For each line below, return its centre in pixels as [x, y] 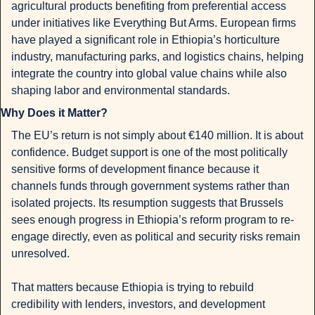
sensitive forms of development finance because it [135, 169]
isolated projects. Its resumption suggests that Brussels [147, 203]
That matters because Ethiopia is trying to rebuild [133, 288]
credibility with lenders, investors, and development [138, 304]
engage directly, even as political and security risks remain [156, 237]
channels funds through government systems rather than [150, 186]
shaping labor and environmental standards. [121, 91]
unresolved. [40, 254]
